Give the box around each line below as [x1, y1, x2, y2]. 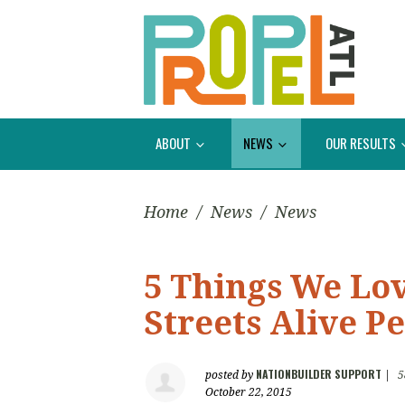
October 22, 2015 [205, 386, 292, 400]
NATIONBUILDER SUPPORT [256, 366, 381, 382]
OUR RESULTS [325, 132, 399, 153]
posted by [205, 369, 256, 382]
